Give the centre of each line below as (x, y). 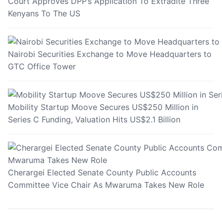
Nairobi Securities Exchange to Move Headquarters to (110, 54)
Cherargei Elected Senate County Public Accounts (102, 172)
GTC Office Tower (42, 66)
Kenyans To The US (44, 13)
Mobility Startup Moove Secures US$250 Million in (103, 107)
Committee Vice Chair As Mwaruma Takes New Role (106, 185)
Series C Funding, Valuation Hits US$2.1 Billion (94, 119)
